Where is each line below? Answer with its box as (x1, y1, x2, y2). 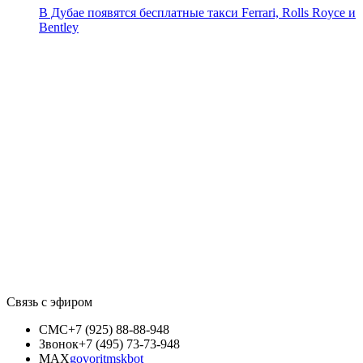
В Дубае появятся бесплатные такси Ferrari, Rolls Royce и (39, 6, 356, 20)
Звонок (39, 337, 79, 352)
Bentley (39, 20, 79, 35)
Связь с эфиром (6, 295, 92, 310)
